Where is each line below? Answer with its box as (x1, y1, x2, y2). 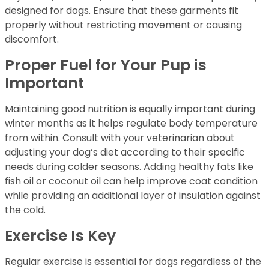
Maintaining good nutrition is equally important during (5, 102, 255, 116)
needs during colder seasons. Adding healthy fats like (5, 160, 253, 174)
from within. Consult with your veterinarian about (5, 131, 235, 145)
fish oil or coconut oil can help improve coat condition (5, 174, 258, 188)
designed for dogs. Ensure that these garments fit (5, 4, 238, 17)
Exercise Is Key (5, 225, 116, 246)
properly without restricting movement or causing (5, 18, 242, 32)
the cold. (5, 203, 46, 217)
